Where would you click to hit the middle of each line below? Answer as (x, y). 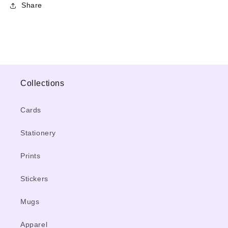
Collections (42, 83)
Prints (31, 156)
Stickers (34, 179)
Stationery (38, 133)
